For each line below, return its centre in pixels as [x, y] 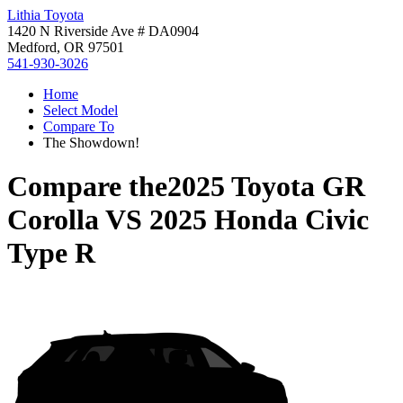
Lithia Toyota [45, 15]
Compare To [79, 126]
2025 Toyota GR [266, 187]
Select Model [81, 110]
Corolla [53, 220]
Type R [51, 253]
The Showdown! [91, 143]
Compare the [87, 187]
